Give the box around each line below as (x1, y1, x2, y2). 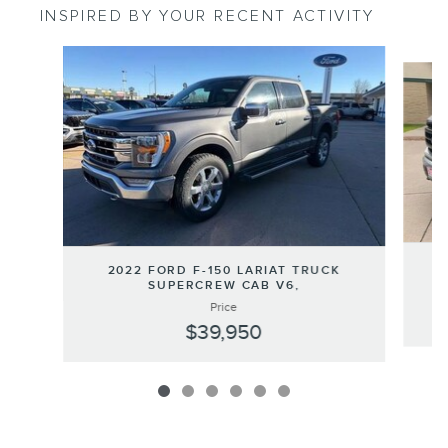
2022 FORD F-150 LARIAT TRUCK (107, 262, 341, 278)
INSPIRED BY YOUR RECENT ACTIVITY (40, 6, 375, 26)
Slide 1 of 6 (15, 46, 82, 64)
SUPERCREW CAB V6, (148, 277, 300, 293)
